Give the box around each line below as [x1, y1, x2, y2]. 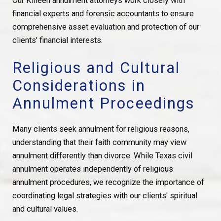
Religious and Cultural [12, 58, 180, 77]
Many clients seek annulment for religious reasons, [12, 124, 189, 134]
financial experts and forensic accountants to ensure [12, 9, 194, 19]
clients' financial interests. [12, 36, 103, 45]
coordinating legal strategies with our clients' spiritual [12, 190, 197, 200]
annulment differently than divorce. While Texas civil [12, 150, 192, 160]
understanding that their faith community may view [12, 137, 186, 147]
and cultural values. [12, 204, 78, 214]
